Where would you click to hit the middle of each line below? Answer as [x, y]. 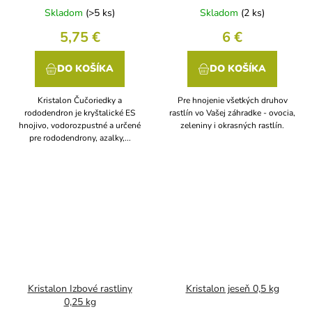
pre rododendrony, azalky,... [80, 138]
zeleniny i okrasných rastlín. [232, 125]
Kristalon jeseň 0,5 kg [232, 289]
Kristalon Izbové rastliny [80, 289]
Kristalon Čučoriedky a [80, 100]
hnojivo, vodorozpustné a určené [80, 125]
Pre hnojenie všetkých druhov [232, 100]
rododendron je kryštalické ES [80, 112]
